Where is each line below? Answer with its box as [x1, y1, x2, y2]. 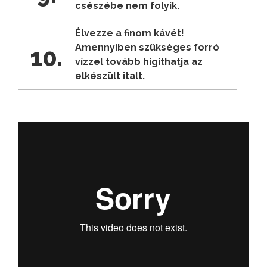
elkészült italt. [75, 70, 145, 82]
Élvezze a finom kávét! [75, 27, 184, 39]
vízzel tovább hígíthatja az [75, 55, 203, 67]
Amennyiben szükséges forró [75, 41, 219, 53]
